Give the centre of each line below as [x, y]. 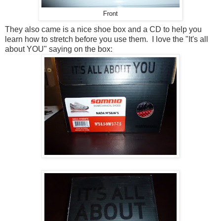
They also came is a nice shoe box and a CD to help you [103, 30]
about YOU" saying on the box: [59, 49]
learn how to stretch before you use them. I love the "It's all [107, 39]
